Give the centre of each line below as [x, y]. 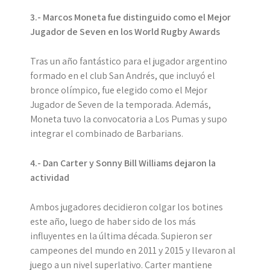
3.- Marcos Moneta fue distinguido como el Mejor [130, 17]
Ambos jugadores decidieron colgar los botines [127, 207]
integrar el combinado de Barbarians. [108, 134]
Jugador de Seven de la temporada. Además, [121, 105]
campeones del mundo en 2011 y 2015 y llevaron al [133, 251]
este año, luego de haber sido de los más [113, 222]
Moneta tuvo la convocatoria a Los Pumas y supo [129, 119]
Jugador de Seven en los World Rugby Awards [125, 32]
